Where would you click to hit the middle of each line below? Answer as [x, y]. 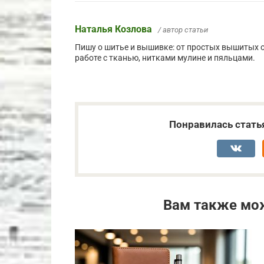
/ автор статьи [183, 29]
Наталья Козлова [113, 29]
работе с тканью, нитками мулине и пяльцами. [165, 58]
